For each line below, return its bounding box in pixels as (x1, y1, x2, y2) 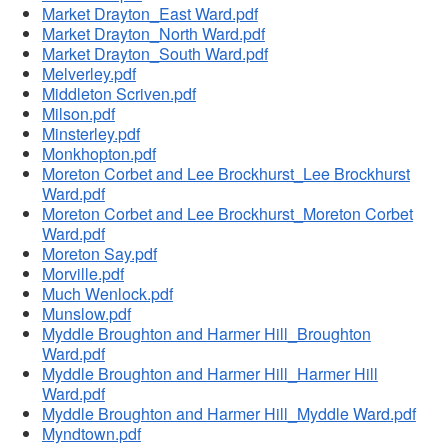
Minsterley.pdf (41, 122, 140, 146)
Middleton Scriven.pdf (41, 82, 196, 106)
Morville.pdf (41, 262, 124, 286)
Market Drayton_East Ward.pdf (41, 2, 258, 26)
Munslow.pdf (41, 302, 131, 326)
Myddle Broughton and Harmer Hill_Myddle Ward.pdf (41, 402, 416, 426)
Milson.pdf (41, 102, 115, 126)
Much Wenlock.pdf (41, 282, 173, 306)
